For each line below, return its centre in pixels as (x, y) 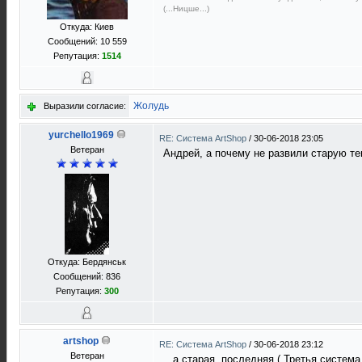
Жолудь (151, 106)
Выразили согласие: (85, 106)
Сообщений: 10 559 (87, 41)
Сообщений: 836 (87, 276)
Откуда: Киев (87, 27)
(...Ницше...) (186, 9)
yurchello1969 (81, 135)
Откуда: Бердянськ (87, 262)
